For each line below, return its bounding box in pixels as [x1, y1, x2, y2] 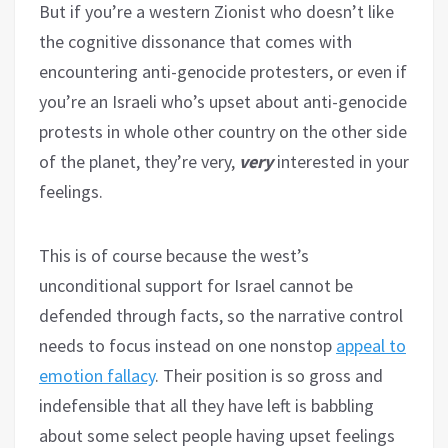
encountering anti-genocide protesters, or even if [39, 59, 407, 83]
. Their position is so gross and [155, 363, 383, 387]
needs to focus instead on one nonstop [39, 333, 336, 357]
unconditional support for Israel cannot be [39, 273, 353, 297]
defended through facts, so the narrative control [39, 303, 403, 327]
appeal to [336, 333, 406, 357]
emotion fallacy [39, 363, 155, 387]
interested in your [273, 149, 409, 173]
